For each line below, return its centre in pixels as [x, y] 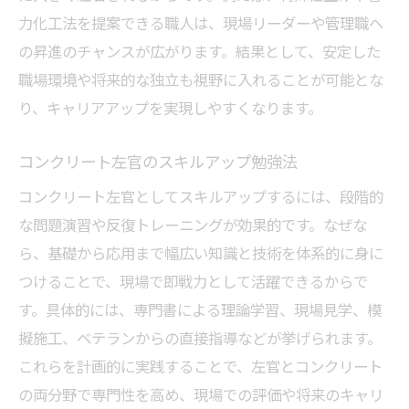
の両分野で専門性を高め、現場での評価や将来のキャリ [201, 394]
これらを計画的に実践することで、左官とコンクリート [200, 366]
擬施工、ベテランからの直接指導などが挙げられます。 [200, 338]
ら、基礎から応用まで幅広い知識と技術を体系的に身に [201, 253]
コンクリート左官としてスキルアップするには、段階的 [201, 196]
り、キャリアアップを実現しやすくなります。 [170, 108]
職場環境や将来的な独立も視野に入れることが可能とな [201, 79]
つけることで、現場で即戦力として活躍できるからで [193, 281]
